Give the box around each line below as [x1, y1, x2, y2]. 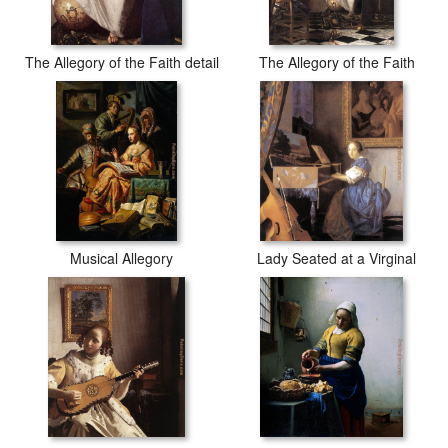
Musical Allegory [70, 248, 173, 268]
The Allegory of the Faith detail [24, 52, 219, 72]
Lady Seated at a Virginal [257, 248, 416, 268]
